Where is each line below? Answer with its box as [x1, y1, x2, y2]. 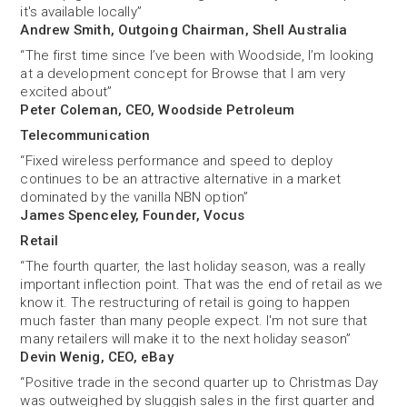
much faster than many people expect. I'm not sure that [20, 313, 367, 329]
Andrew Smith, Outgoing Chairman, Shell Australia [20, 22, 348, 38]
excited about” [20, 84, 112, 100]
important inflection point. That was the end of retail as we [20, 276, 383, 293]
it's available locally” [20, 4, 142, 20]
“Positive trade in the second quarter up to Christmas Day [20, 374, 379, 391]
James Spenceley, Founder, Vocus [20, 207, 245, 223]
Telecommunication [20, 127, 151, 144]
